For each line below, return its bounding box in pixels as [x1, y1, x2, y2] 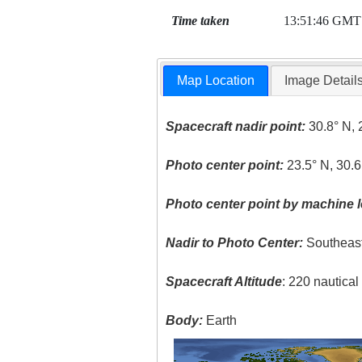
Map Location [177, 74, 255, 88]
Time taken [170, 14, 229, 27]
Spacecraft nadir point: [166, 120, 306, 134]
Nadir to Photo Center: [166, 236, 304, 250]
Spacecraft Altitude [166, 275, 283, 289]
